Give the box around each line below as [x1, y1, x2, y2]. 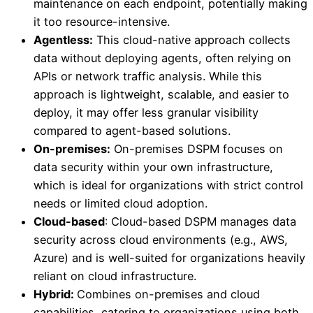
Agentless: [34, 32, 93, 47]
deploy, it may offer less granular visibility [34, 105, 259, 119]
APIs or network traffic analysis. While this [34, 68, 262, 83]
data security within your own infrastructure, [34, 159, 273, 174]
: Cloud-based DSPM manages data [105, 214, 296, 228]
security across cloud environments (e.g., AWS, [34, 232, 288, 247]
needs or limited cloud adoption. [34, 196, 208, 210]
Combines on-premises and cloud [77, 286, 260, 301]
